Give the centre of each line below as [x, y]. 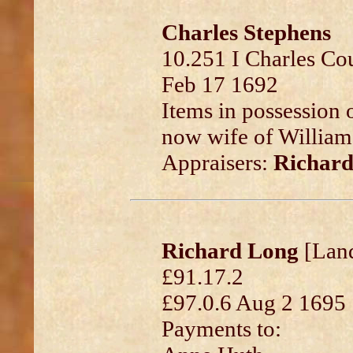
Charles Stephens [246, 32]
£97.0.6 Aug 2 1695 [253, 303]
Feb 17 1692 [219, 84]
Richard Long [230, 251]
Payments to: [221, 329]
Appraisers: [217, 162]
